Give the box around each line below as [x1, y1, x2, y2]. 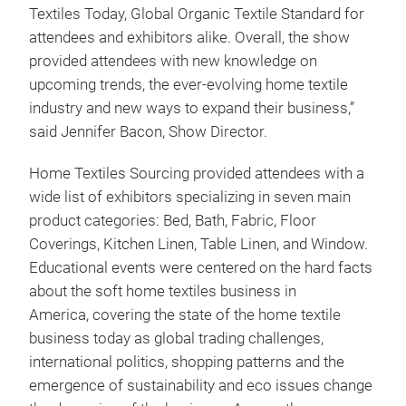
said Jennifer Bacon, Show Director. [29, 123, 267, 140]
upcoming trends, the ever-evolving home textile [29, 76, 348, 93]
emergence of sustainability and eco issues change [29, 377, 372, 394]
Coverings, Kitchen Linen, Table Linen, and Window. [29, 236, 368, 253]
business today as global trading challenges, [29, 330, 324, 347]
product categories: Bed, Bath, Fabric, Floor [29, 212, 316, 229]
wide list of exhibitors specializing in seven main [29, 188, 351, 206]
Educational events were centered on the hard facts [29, 259, 372, 276]
